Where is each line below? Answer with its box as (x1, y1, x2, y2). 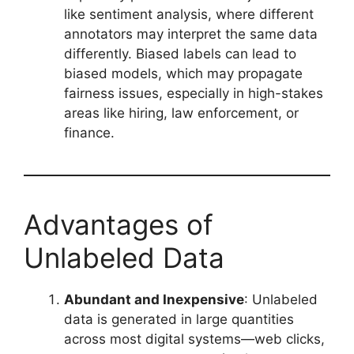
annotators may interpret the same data (64, 26, 318, 43)
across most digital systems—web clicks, (64, 331, 325, 348)
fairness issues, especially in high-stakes (64, 85, 323, 102)
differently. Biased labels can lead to (64, 46, 296, 62)
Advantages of (24, 208, 213, 242)
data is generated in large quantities (64, 311, 294, 328)
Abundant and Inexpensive (64, 292, 244, 308)
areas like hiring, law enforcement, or (64, 105, 299, 122)
